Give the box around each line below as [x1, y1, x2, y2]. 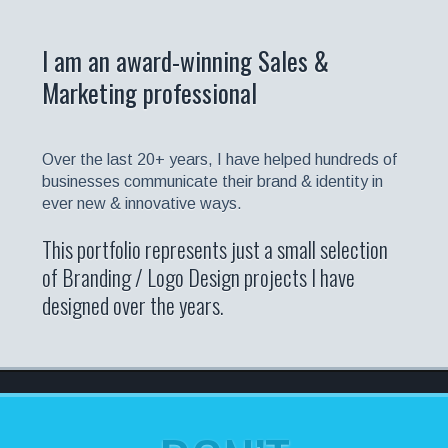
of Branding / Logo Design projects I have [41, 260, 355, 293]
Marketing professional [41, 73, 257, 111]
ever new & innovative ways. [41, 194, 242, 212]
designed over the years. [41, 288, 224, 321]
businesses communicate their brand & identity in [41, 172, 383, 190]
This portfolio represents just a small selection [41, 232, 388, 265]
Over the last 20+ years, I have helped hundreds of [41, 150, 397, 168]
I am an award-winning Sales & [41, 41, 329, 79]
